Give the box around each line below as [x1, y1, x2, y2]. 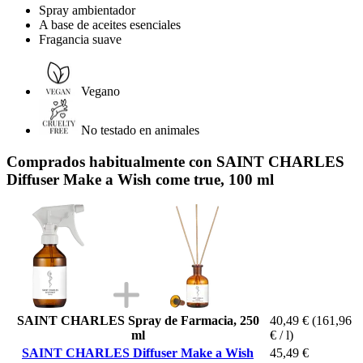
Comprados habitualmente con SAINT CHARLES [6, 152, 344, 170]
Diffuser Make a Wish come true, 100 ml [6, 170, 274, 188]
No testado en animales [81, 123, 199, 138]
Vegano [81, 84, 120, 99]
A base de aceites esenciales [39, 18, 181, 32]
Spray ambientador [39, 3, 135, 18]
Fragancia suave [39, 32, 122, 47]
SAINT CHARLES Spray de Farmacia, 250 [16, 313, 259, 327]
